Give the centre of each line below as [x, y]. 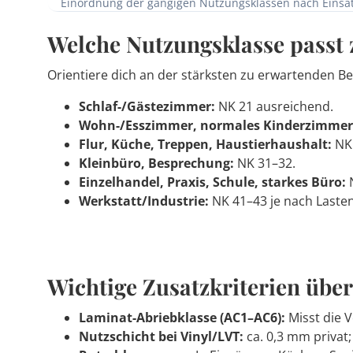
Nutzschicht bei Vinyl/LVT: [161, 336]
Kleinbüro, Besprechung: [156, 163]
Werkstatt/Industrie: [144, 201]
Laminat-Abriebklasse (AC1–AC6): [182, 318]
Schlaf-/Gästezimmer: [147, 106]
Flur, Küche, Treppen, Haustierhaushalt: [205, 144]
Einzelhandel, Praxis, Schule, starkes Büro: [212, 182]
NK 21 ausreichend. [274, 106]
